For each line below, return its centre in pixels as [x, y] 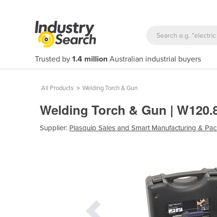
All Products [57, 88]
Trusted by [54, 59]
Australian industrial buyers [154, 59]
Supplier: [54, 128]
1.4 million [90, 59]
